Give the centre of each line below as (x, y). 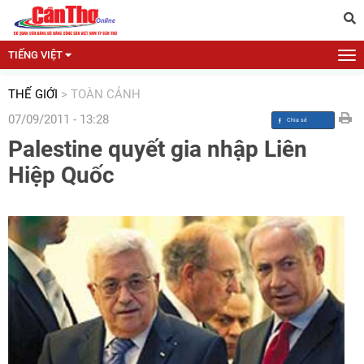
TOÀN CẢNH (106, 94)
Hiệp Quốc (61, 175)
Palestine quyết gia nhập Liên (158, 149)
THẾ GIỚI (33, 94)
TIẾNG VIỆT (35, 55)
